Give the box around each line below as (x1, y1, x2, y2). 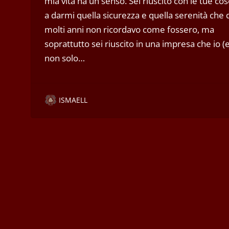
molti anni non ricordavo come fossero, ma (44, 23, 214, 35)
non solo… (44, 52, 85, 64)
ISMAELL (58, 95, 87, 105)
